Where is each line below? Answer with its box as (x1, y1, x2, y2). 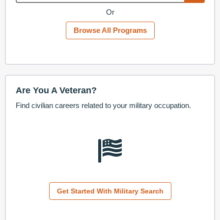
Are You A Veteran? (15, 85, 97, 96)
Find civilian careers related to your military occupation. (15, 101, 191, 110)
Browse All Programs (73, 26, 147, 35)
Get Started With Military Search (56, 187, 164, 195)
